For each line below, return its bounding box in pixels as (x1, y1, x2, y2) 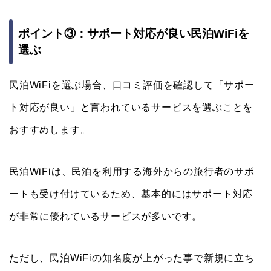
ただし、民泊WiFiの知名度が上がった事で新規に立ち (9, 253, 255, 264)
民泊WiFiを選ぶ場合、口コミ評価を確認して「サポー (9, 80, 255, 91)
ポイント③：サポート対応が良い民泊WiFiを (18, 27, 249, 41)
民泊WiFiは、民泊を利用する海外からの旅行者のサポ (9, 166, 255, 177)
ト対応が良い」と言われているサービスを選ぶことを (9, 102, 253, 113)
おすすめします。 (9, 125, 91, 135)
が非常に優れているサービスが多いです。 (9, 211, 203, 222)
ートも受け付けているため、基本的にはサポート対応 (9, 189, 253, 200)
